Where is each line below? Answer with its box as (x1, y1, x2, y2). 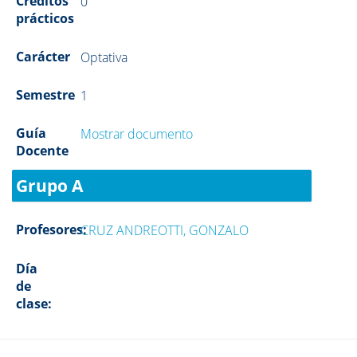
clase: (16, 295, 52, 312)
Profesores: (16, 221, 87, 238)
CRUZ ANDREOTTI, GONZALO (80, 222, 249, 239)
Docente (16, 142, 69, 159)
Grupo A (16, 175, 83, 197)
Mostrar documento (80, 125, 194, 143)
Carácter (16, 48, 70, 65)
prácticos (16, 10, 74, 27)
